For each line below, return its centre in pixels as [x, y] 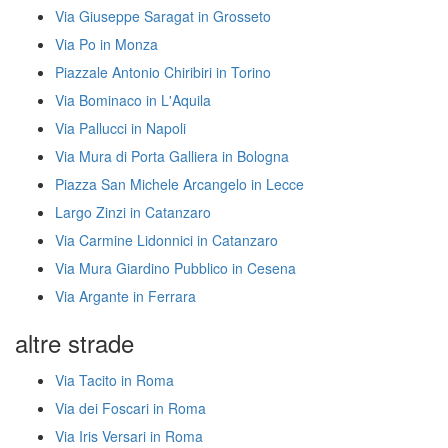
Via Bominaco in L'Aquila [133, 100]
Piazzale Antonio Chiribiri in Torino [163, 72]
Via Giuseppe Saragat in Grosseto [163, 16]
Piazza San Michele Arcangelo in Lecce [179, 184]
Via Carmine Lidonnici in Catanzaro [166, 240]
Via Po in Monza [106, 44]
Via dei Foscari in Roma [130, 408]
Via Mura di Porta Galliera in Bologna [172, 156]
